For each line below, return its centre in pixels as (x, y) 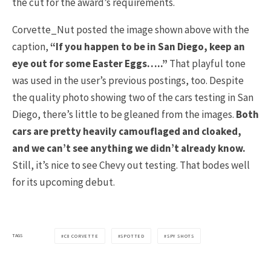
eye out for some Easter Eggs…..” (90, 63)
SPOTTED (133, 236)
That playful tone (207, 63)
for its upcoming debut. (64, 182)
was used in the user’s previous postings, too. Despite (128, 80)
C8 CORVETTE (81, 236)
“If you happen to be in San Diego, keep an (148, 46)
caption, (31, 46)
